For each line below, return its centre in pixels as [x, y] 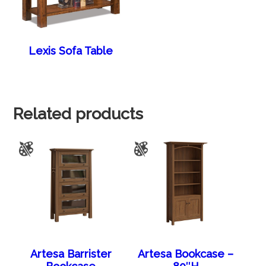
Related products [78, 114]
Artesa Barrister [71, 254]
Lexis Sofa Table [71, 50]
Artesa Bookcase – [186, 254]
